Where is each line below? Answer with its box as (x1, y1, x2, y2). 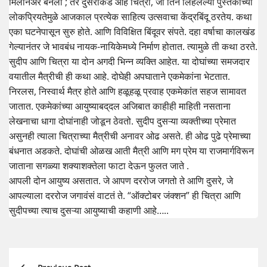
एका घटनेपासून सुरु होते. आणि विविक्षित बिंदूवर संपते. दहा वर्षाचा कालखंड (9, 25, 255, 39)
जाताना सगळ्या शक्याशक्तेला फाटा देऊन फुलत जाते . (9, 159, 189, 173)
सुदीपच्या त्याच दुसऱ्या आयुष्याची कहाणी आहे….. (9, 204, 169, 218)
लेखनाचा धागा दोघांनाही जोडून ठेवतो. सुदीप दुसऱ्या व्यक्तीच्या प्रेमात (9, 114, 236, 128)
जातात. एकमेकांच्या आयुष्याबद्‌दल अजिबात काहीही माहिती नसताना (9, 100, 231, 113)
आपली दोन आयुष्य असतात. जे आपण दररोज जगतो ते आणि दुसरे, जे (9, 174, 233, 188)
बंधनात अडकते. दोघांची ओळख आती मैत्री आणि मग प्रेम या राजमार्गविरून (9, 144, 254, 158)
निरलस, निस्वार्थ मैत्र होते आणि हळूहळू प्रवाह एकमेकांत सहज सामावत (9, 85, 246, 98)
